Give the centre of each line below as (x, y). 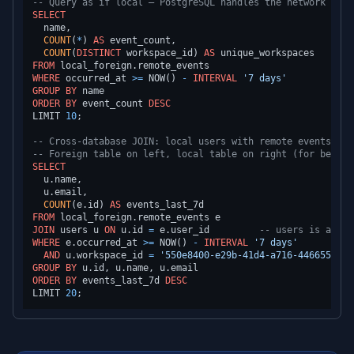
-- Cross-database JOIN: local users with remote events (182, 141)
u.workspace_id (104, 255)
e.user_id (207, 230)
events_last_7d (121, 281)
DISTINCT (99, 53)
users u (79, 230)
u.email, (60, 192)
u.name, (57, 179)
